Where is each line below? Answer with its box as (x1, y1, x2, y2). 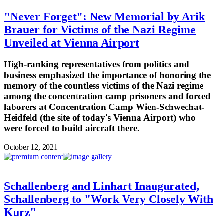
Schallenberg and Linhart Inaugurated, (4, 179, 199, 192)
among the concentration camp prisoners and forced (4, 91, 211, 102)
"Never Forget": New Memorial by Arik (4, 10, 205, 23)
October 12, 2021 (4, 143, 58, 151)
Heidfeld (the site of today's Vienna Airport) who (4, 112, 196, 123)
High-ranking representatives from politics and (4, 59, 189, 70)
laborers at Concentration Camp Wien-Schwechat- (4, 102, 204, 112)
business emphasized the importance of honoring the (4, 70, 211, 80)
